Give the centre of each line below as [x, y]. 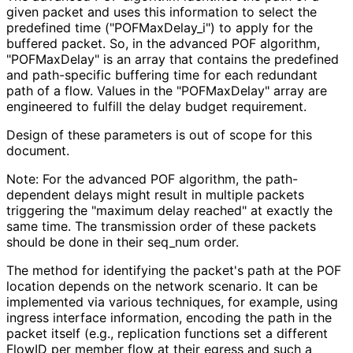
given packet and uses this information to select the [162, 11]
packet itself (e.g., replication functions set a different [167, 333]
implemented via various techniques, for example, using [172, 301]
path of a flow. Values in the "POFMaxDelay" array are [167, 90]
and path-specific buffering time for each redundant [162, 74]
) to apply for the [262, 27]
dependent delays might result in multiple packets [155, 194]
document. [37, 150]
